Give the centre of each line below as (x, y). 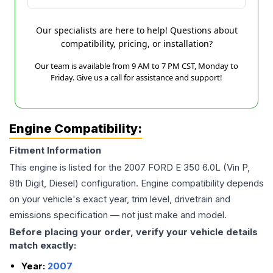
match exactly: (43, 245)
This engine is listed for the (67, 167)
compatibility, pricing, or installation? (136, 44)
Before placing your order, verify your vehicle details (133, 232)
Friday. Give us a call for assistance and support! (136, 77)
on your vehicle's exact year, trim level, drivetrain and (120, 199)
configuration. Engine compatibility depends (171, 183)
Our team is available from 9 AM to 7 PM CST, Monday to (136, 66)
